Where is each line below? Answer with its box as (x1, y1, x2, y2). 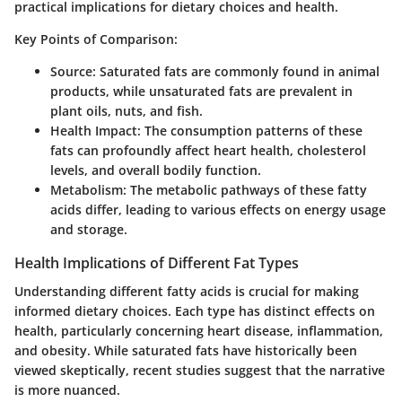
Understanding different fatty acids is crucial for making (14, 283, 359, 301)
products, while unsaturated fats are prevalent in (50, 83, 353, 100)
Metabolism (50, 181, 123, 199)
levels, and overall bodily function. (50, 162, 261, 179)
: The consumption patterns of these (137, 122, 363, 140)
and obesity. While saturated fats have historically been (14, 342, 357, 360)
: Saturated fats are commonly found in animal (92, 63, 380, 81)
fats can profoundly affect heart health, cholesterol (50, 142, 366, 160)
